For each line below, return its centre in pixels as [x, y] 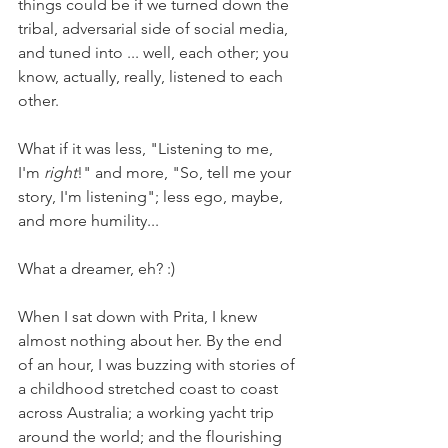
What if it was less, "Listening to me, [147, 148]
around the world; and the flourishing [152, 436]
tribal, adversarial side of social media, [155, 28]
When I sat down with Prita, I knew [139, 316]
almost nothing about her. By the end [152, 340]
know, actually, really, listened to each [152, 76]
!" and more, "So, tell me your [186, 172]
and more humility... [88, 220]
